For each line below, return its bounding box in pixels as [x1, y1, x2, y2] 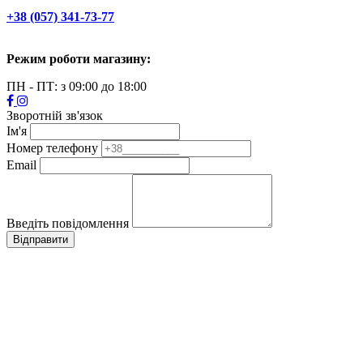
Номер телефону [6, 141, 98, 156]
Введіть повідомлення [6, 216, 129, 231]
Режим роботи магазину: [6, 52, 151, 66]
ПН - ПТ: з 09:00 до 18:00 [6, 79, 147, 94]
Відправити [13, 233, 68, 246]
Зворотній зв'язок [6, 109, 103, 123]
